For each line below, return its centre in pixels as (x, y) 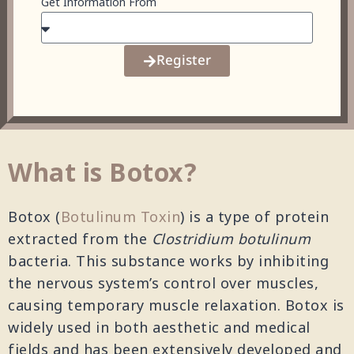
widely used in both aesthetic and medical (159, 329)
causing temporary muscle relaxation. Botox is (176, 307)
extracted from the (80, 240)
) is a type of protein (254, 218)
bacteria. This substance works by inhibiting (168, 262)
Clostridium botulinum (231, 240)
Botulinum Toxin (120, 218)
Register (184, 60)
